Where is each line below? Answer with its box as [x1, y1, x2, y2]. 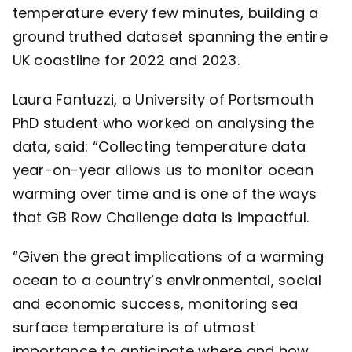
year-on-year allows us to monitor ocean [12, 160, 314, 181]
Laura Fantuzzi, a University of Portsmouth [12, 90, 313, 110]
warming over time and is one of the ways [12, 184, 317, 204]
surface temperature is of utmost [12, 317, 256, 338]
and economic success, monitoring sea [12, 294, 299, 314]
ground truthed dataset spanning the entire [12, 27, 328, 47]
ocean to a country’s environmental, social [12, 270, 321, 291]
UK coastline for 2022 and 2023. [12, 50, 244, 71]
